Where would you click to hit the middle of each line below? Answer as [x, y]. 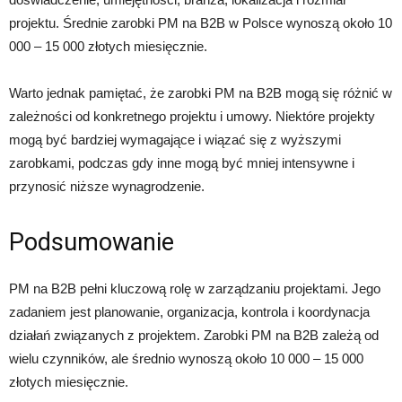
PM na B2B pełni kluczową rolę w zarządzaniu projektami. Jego [195, 289]
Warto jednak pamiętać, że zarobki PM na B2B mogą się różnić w [201, 93]
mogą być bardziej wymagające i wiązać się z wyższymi [175, 140]
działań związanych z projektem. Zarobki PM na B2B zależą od [194, 336]
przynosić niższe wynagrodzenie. [107, 187]
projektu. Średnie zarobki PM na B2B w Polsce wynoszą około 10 [201, 23]
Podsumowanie [92, 243]
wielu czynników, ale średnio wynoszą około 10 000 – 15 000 [186, 359]
